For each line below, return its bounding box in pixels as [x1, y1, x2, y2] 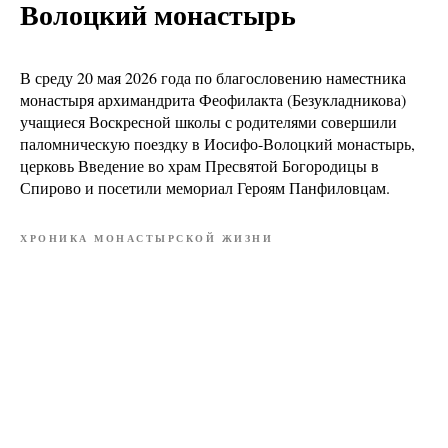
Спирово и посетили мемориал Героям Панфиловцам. [20, 177, 390, 198]
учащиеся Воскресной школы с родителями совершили [20, 111, 397, 132]
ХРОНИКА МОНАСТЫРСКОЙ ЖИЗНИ [20, 231, 273, 245]
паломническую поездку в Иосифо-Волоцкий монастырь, [20, 133, 415, 154]
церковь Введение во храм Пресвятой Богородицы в [20, 155, 379, 176]
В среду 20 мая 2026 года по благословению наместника [20, 67, 406, 88]
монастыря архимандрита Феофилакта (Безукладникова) [20, 89, 406, 110]
